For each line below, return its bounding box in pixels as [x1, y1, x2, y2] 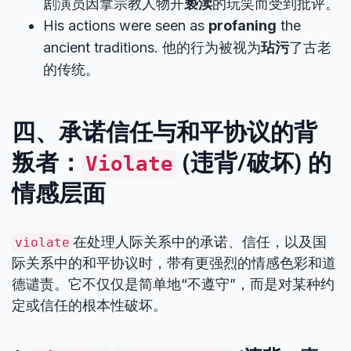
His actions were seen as [43, 17, 208, 34]
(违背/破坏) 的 [176, 146, 331, 178]
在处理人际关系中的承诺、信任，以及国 [73, 233, 327, 250]
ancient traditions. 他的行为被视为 [43, 39, 261, 56]
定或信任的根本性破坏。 [12, 297, 167, 313]
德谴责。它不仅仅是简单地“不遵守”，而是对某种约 [12, 276, 335, 292]
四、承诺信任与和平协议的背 [12, 115, 317, 147]
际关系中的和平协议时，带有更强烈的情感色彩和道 [12, 255, 336, 271]
